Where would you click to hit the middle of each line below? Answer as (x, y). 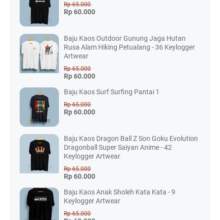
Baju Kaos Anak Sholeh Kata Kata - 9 (120, 192)
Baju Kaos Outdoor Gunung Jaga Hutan (125, 39)
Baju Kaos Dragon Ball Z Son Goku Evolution (131, 139)
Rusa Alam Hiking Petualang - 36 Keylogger (129, 47)
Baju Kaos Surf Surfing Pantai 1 (112, 92)
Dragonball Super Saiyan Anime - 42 (118, 148)
